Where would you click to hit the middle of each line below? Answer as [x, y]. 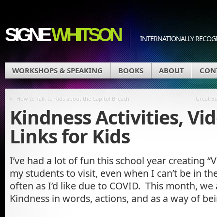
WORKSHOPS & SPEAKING [57, 70]
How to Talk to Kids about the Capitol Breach [73, 99]
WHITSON [86, 35]
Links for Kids [70, 136]
